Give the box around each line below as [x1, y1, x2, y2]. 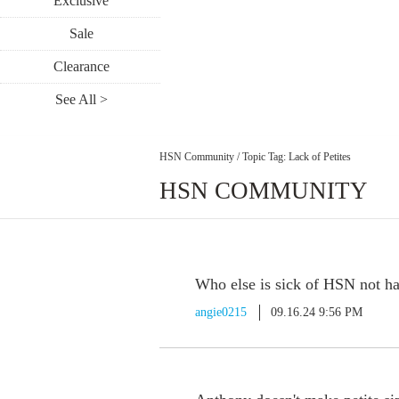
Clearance [53, 59, 110, 74]
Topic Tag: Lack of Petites [242, 150, 351, 163]
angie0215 [195, 305, 247, 319]
